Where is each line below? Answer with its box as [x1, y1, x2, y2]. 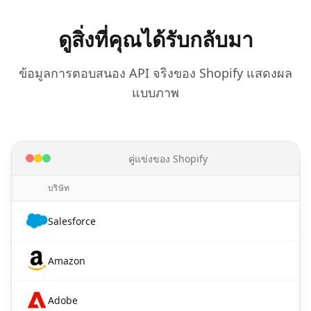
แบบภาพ [132, 84, 179, 101]
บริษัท [48, 182, 70, 194]
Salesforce [48, 215, 96, 228]
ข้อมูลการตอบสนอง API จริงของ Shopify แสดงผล [19, 65, 292, 81]
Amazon [48, 254, 85, 267]
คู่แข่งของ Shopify [128, 152, 208, 165]
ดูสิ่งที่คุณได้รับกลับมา [58, 25, 253, 53]
